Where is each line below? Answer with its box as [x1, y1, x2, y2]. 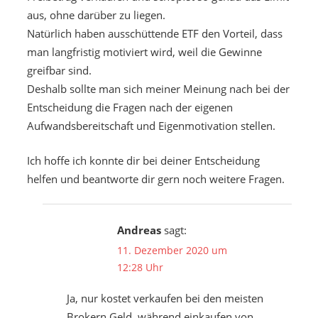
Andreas [116, 222, 161, 237]
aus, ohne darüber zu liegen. [26, 8, 165, 23]
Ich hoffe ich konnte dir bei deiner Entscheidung [26, 153, 260, 168]
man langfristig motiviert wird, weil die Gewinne [26, 45, 262, 60]
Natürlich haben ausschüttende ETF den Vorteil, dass [26, 26, 283, 41]
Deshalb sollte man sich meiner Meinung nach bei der [26, 82, 290, 97]
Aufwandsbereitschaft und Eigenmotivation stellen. [26, 119, 275, 133]
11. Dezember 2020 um [116, 243, 227, 258]
